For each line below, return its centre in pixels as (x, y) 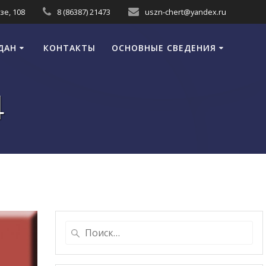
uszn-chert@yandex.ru (185, 12)
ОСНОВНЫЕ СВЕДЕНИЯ (164, 48)
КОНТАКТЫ (70, 48)
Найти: (80, 227)
